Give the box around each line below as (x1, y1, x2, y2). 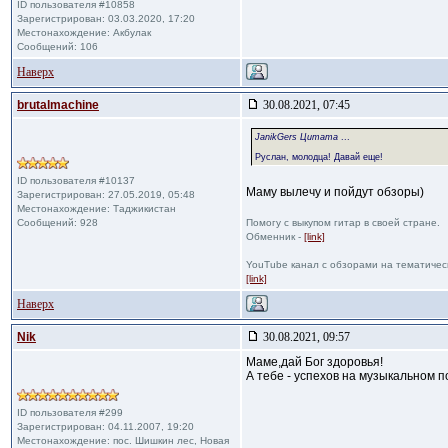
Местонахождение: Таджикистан (17, 203, 176, 214)
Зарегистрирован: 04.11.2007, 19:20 (17, 421, 194, 432)
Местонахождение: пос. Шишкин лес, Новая (17, 435, 229, 446)
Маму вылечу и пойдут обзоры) (246, 185, 424, 199)
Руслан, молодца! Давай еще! (255, 152, 383, 162)
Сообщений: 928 (17, 217, 98, 228)
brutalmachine (17, 98, 99, 112)
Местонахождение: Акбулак (17, 27, 151, 38)
